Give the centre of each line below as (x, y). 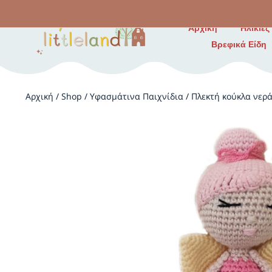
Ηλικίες (255, 28)
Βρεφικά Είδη (239, 44)
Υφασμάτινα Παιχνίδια (137, 96)
